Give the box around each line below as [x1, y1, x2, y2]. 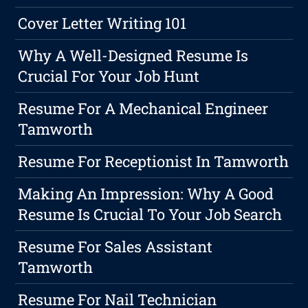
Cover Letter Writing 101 [18, 13, 187, 34]
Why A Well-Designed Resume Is [18, 45, 249, 66]
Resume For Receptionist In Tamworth [18, 151, 289, 172]
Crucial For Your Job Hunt [18, 66, 200, 87]
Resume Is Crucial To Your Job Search [18, 204, 283, 225]
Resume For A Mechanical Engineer [18, 98, 269, 119]
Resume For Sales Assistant [18, 236, 213, 257]
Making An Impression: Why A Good [18, 184, 274, 204]
